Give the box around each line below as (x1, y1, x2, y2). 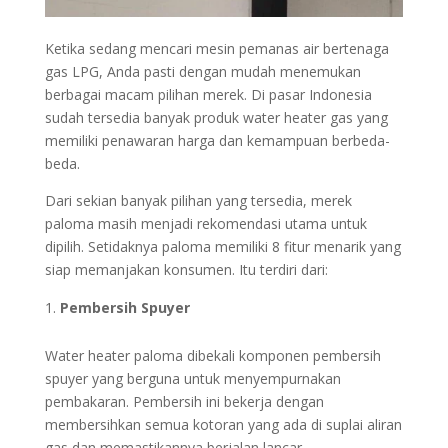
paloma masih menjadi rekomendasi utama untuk (44, 214, 367, 234)
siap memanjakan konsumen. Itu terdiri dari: (44, 260, 328, 280)
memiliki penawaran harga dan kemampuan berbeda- (44, 131, 390, 151)
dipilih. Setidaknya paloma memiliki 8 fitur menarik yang (44, 237, 401, 257)
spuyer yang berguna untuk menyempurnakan (44, 369, 341, 389)
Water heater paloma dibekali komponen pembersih (44, 346, 381, 366)
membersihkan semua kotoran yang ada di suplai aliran (44, 415, 402, 435)
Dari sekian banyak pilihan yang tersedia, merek (44, 191, 352, 211)
